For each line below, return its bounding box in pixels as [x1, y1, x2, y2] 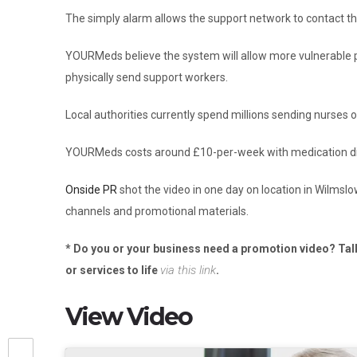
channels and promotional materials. [65, 204, 249, 218]
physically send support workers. [65, 70, 228, 84]
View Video [65, 301, 192, 331]
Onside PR [65, 182, 117, 196]
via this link [160, 262, 216, 277]
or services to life [65, 263, 160, 277]
